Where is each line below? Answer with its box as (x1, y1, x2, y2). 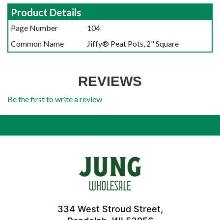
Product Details (10, 6, 81, 18)
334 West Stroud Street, (57, 203, 163, 214)
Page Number (10, 23, 58, 32)
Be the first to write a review (7, 94, 102, 104)
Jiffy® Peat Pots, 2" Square (86, 38, 179, 48)
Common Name (10, 38, 64, 48)
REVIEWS (78, 73, 142, 89)
